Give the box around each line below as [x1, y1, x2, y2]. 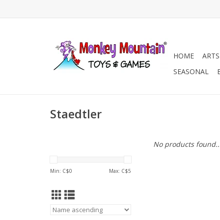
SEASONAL [173, 67, 209, 76]
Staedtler [50, 106, 102, 122]
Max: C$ [109, 167, 128, 174]
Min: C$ [50, 167, 69, 174]
